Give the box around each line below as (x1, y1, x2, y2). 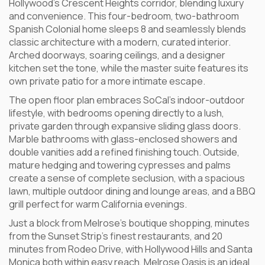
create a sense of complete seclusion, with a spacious (9, 172, 245, 185)
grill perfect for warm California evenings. (9, 198, 187, 211)
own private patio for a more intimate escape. (9, 75, 205, 88)
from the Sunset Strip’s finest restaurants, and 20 (9, 230, 222, 243)
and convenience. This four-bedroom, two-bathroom (9, 9, 239, 22)
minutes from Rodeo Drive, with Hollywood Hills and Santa (9, 243, 253, 256)
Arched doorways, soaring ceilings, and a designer (9, 49, 225, 62)
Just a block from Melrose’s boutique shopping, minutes (9, 216, 250, 230)
